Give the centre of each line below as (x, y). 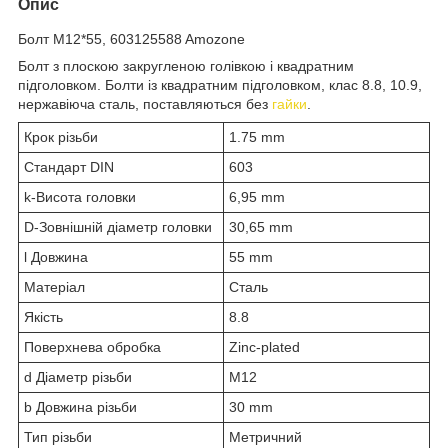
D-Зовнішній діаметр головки (118, 226)
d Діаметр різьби (78, 376)
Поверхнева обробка (92, 346)
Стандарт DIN (69, 166)
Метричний (265, 436)
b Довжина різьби (80, 406)
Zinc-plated (264, 346)
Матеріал (54, 286)
